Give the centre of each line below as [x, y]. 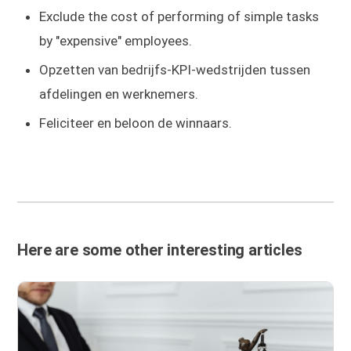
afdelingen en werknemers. [119, 94]
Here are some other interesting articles [160, 250]
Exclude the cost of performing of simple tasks [179, 16]
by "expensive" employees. [116, 40]
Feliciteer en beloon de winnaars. [136, 123]
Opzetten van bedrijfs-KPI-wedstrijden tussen [175, 69]
